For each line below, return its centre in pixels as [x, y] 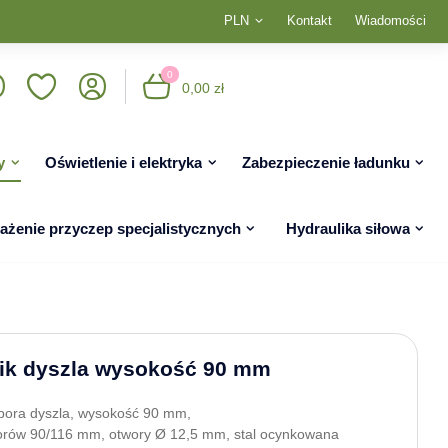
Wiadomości [390, 21]
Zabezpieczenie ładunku [325, 162]
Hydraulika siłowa [347, 228]
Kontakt [309, 21]
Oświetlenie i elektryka [124, 162]
